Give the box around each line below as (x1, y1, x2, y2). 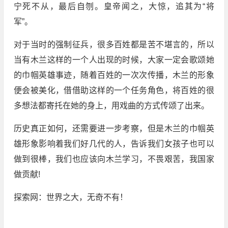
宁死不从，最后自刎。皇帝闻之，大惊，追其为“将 (13, 2, 214, 11)
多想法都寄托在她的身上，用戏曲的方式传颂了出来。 (13, 101, 209, 110)
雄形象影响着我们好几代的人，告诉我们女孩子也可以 (13, 139, 214, 149)
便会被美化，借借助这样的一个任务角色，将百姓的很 (13, 86, 214, 95)
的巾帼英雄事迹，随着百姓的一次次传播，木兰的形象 (13, 71, 214, 80)
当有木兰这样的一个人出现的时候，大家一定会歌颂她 (13, 55, 214, 65)
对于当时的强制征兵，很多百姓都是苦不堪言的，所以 (13, 40, 214, 49)
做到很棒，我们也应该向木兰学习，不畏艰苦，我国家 (13, 155, 214, 164)
